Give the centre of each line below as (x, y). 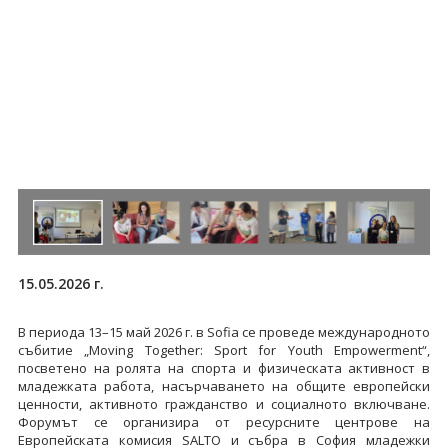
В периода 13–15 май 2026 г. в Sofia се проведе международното (224, 331)
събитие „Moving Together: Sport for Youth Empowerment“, (224, 349)
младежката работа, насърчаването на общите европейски (224, 385)
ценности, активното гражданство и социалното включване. (224, 403)
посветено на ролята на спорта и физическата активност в (224, 367)
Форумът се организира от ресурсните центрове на (224, 421)
